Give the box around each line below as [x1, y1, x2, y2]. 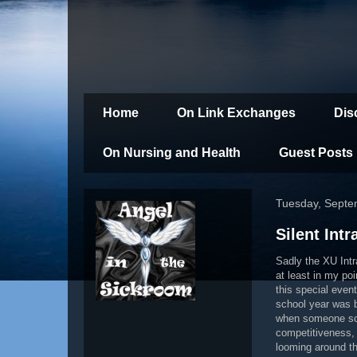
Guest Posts [279, 146, 353, 159]
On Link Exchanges [177, 106, 296, 120]
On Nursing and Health [103, 146, 241, 159]
